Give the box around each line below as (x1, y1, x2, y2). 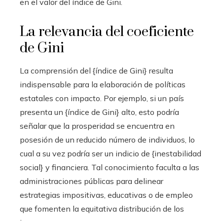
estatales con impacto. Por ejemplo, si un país (20, 93, 184, 104)
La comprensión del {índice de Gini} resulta (20, 66, 173, 76)
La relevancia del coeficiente (20, 23, 194, 41)
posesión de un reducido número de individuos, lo (20, 135, 195, 145)
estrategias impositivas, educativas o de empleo (20, 190, 193, 200)
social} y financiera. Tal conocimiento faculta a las (20, 162, 199, 173)
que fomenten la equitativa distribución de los (20, 204, 184, 214)
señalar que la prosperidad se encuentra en (20, 121, 175, 131)
